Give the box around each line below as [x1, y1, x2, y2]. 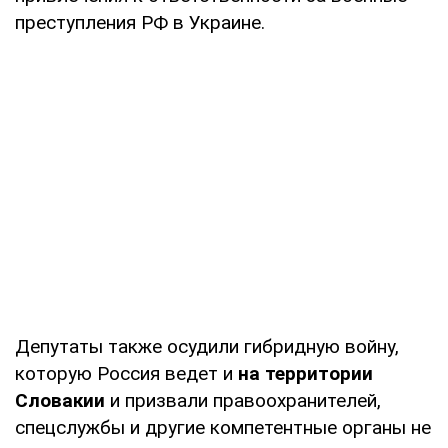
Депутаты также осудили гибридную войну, [15, 334, 399, 358]
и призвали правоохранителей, [110, 388, 381, 412]
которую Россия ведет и [15, 361, 238, 385]
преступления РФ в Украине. [15, 10, 265, 34]
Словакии [15, 388, 110, 412]
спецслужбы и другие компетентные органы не [15, 415, 431, 439]
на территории [238, 361, 373, 385]
